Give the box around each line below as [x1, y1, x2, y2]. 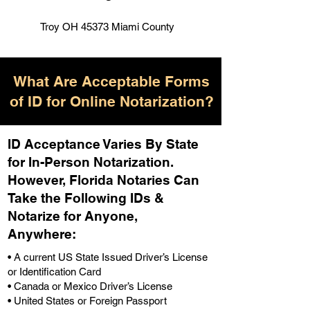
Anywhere [8, 226, 72, 241]
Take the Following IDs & [8, 190, 164, 206]
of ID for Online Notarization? [9, 93, 214, 110]
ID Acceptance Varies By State [8, 136, 199, 152]
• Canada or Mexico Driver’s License [8, 280, 172, 292]
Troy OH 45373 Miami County [40, 21, 174, 33]
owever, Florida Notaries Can [17, 172, 199, 188]
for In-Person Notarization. [8, 154, 174, 170]
